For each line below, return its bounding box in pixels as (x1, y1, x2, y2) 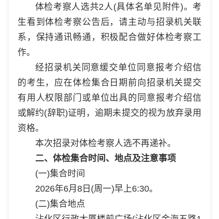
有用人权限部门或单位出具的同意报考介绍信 (17, 92, 202, 103)
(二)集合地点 (35, 198, 85, 209)
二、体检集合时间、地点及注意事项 (35, 153, 176, 163)
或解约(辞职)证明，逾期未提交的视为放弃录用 (17, 108, 202, 118)
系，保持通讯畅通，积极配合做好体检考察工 (17, 32, 202, 42)
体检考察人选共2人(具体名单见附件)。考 (35, 1, 202, 12)
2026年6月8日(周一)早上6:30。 (35, 183, 158, 194)
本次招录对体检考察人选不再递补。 (35, 138, 176, 148)
